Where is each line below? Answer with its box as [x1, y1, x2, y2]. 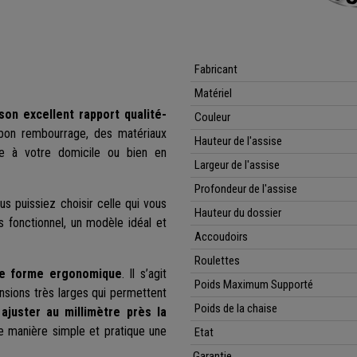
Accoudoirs [194, 229, 248, 245]
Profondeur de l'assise [194, 182, 297, 197]
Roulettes [194, 253, 240, 269]
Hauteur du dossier [194, 206, 281, 221]
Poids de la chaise [194, 301, 277, 316]
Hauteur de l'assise [194, 134, 282, 149]
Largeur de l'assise [194, 158, 280, 173]
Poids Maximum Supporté [194, 277, 313, 292]
